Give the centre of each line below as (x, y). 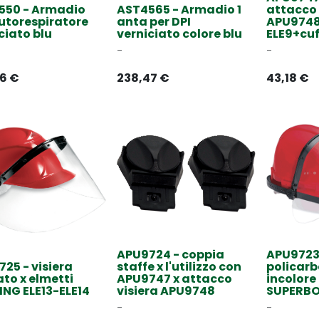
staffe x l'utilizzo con (179, 267)
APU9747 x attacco (174, 279)
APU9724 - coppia (171, 255)
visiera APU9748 (166, 291)
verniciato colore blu (179, 34)
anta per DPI (154, 22)
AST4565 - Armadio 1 (179, 10)
